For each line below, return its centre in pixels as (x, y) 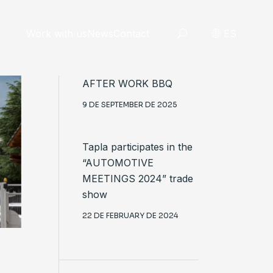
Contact (131, 34)
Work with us (57, 34)
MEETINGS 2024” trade (137, 179)
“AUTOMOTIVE (118, 163)
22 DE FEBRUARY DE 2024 (130, 215)
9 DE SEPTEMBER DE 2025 (129, 105)
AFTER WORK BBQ (127, 83)
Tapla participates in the (137, 147)
